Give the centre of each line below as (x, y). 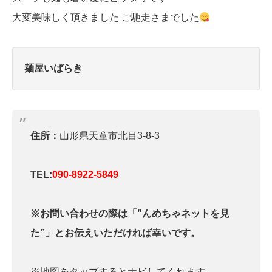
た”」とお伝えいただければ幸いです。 (115, 233)
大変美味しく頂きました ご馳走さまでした (106, 18)
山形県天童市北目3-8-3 (110, 136)
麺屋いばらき (53, 69)
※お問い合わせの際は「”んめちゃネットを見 (130, 214)
